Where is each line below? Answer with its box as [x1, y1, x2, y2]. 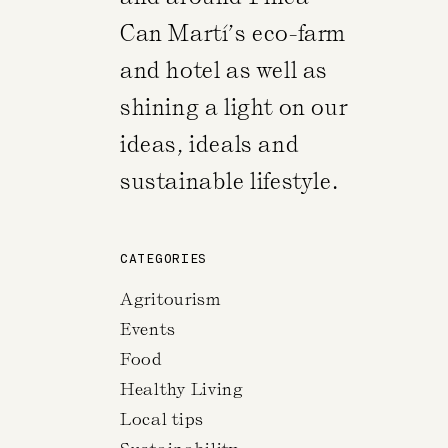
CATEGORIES [120, 249, 207, 267]
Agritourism [120, 288, 221, 309]
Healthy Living [120, 378, 244, 399]
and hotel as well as [120, 56, 329, 84]
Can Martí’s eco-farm [120, 19, 347, 47]
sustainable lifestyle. [120, 167, 339, 195]
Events [120, 318, 176, 339]
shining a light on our [120, 93, 348, 121]
